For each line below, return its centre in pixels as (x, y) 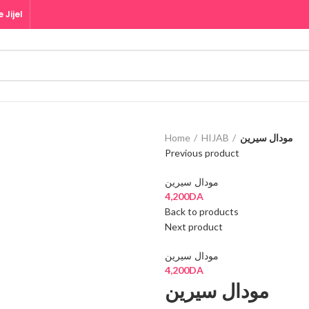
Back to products (202, 212)
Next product (194, 227)
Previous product (202, 153)
